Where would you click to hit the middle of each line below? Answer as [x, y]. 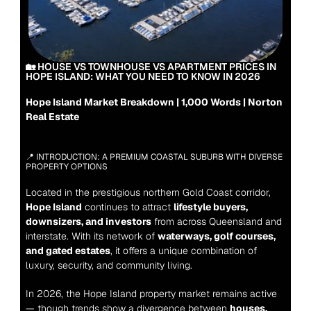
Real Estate [52, 117]
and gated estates [68, 251]
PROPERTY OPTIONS [66, 167]
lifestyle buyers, [210, 207]
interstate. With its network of [91, 236]
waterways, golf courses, [216, 236]
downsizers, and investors [88, 221]
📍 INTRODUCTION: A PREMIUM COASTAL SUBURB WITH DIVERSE [154, 157]
